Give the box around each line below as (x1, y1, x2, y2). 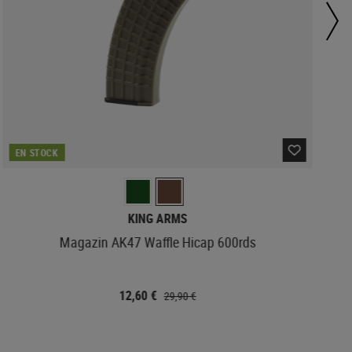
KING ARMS (127, 209, 188, 227)
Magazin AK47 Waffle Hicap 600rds (59, 232, 256, 251)
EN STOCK (15, 145, 59, 159)
